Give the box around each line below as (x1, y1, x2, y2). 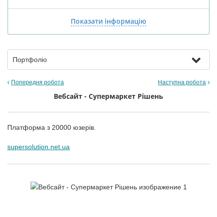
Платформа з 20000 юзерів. (7, 124, 96, 131)
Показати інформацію (71, 16, 146, 26)
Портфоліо (13, 56, 47, 63)
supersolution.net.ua (7, 143, 70, 151)
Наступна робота (158, 79, 206, 86)
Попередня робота (11, 79, 64, 86)
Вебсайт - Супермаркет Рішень (54, 92, 163, 101)
